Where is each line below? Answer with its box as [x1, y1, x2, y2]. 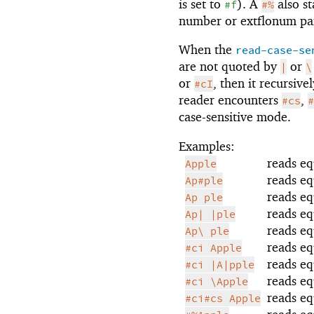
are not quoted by [179, 59, 280, 74]
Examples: [179, 139, 235, 154]
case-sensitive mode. [179, 109, 291, 125]
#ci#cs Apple [185, 292, 261, 307]
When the [179, 42, 235, 57]
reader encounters [179, 93, 282, 108]
